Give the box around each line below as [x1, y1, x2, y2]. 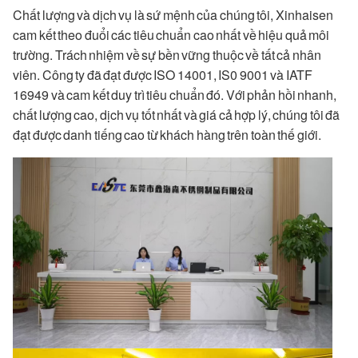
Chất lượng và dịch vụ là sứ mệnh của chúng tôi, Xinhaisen [13, 6, 333, 25]
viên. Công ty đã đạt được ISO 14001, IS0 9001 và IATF [13, 66, 312, 85]
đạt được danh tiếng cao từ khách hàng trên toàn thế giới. [13, 125, 321, 145]
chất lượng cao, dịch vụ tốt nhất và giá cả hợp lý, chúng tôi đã [13, 105, 340, 125]
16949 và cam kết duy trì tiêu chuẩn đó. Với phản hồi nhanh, [13, 86, 336, 105]
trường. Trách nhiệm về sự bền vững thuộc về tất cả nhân [13, 46, 321, 65]
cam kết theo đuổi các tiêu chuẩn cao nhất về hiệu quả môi [13, 26, 329, 45]
